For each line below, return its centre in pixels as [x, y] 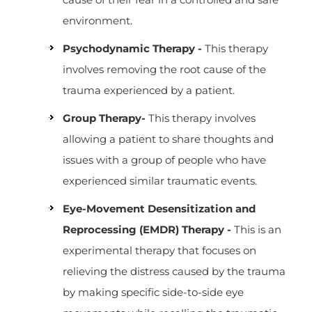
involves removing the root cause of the [164, 69]
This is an [256, 229]
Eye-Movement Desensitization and [159, 209]
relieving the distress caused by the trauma [174, 271]
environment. [97, 21]
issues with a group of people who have [164, 160]
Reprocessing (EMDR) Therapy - [147, 229]
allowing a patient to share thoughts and [168, 139]
